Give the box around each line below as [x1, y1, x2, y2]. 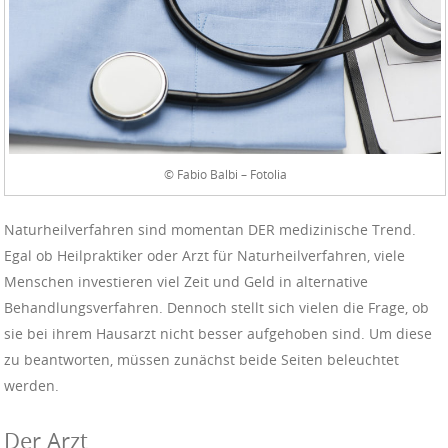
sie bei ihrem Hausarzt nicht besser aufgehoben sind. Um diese [4, 324, 432, 344]
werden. [4, 376, 59, 396]
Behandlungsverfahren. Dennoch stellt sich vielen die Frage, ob [4, 298, 429, 318]
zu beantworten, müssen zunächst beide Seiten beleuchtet [4, 350, 399, 370]
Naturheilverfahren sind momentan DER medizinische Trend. [4, 220, 416, 240]
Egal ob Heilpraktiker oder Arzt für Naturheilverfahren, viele [4, 246, 405, 266]
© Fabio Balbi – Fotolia [163, 166, 287, 183]
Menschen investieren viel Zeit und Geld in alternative [4, 272, 368, 292]
